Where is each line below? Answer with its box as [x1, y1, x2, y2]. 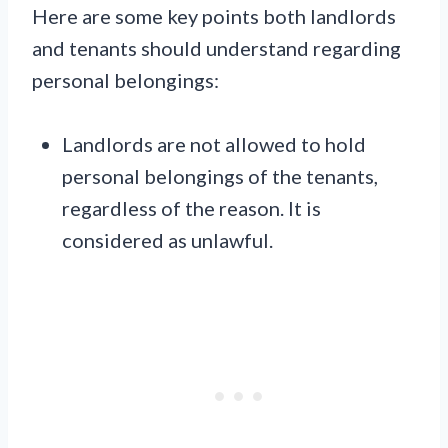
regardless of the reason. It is [62, 196, 321, 221]
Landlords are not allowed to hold [62, 132, 366, 157]
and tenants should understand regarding [32, 36, 401, 61]
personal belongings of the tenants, [62, 164, 378, 189]
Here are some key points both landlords [32, 4, 396, 29]
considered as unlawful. [62, 228, 273, 253]
